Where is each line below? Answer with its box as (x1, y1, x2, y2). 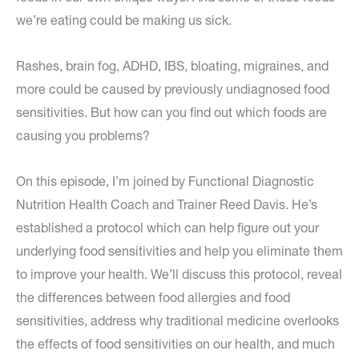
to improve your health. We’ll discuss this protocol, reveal (16, 266, 342, 283)
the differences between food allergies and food (16, 289, 290, 306)
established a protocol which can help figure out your (16, 220, 319, 236)
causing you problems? (16, 127, 150, 144)
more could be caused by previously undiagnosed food (16, 81, 329, 98)
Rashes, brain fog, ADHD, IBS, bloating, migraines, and (16, 58, 329, 75)
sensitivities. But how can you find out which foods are (16, 104, 327, 121)
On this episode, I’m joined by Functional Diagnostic (16, 173, 314, 190)
